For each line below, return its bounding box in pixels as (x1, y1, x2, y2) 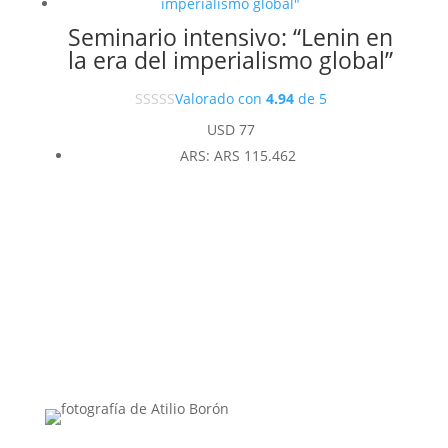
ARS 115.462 (213, 145, 296, 165)
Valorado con (174, 89, 266, 109)
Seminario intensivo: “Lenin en (68, 21, 394, 54)
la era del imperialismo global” (68, 44, 394, 77)
